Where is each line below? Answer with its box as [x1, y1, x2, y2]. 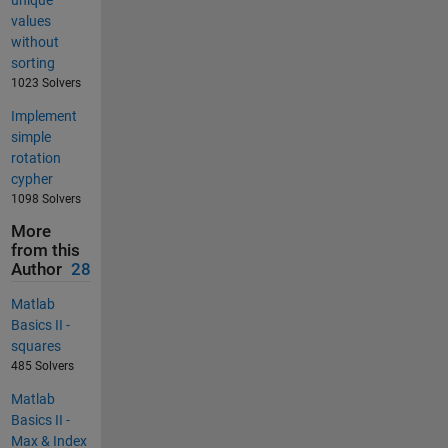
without [10, 34, 59, 51]
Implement [10, 108, 77, 125]
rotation [10, 150, 61, 167]
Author [10, 260, 62, 280]
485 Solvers [10, 358, 74, 373]
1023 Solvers [10, 76, 81, 91]
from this [10, 241, 80, 261]
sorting [10, 55, 55, 72]
